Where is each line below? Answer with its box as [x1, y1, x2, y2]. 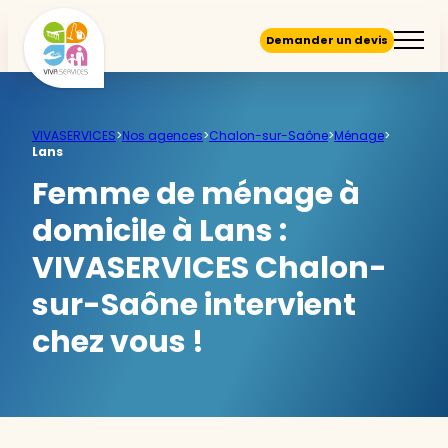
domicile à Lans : [32, 210, 287, 252]
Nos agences [122, 127, 203, 144]
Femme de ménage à [32, 173, 360, 215]
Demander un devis [266, 31, 388, 48]
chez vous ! [32, 321, 204, 363]
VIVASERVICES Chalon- [32, 247, 387, 289]
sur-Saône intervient [32, 284, 356, 326]
